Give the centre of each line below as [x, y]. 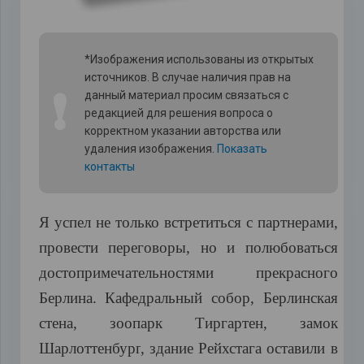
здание [171, 349]
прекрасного [297, 273]
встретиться [202, 223]
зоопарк [136, 323]
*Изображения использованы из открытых [199, 60]
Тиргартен [229, 323]
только [137, 223]
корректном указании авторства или [182, 131]
